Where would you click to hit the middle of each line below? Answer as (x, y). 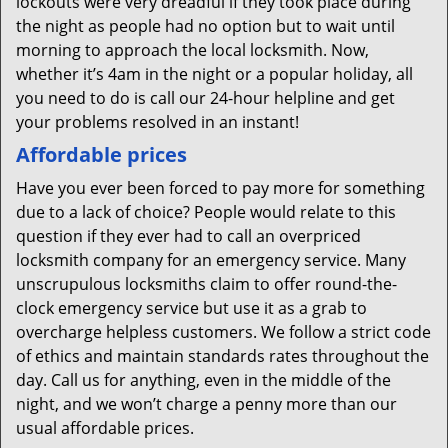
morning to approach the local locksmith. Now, (192, 50)
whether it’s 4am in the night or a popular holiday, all (214, 74)
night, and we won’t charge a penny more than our (206, 404)
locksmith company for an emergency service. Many (211, 260)
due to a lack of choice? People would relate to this (206, 212)
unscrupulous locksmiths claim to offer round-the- (206, 284)
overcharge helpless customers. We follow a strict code (223, 332)
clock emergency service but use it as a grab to (191, 308)
